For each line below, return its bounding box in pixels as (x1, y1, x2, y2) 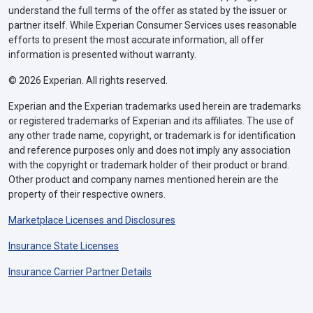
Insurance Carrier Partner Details (8, 265, 152, 277)
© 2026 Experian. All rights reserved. (8, 74, 168, 86)
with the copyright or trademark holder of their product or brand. (8, 159, 289, 170)
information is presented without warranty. (8, 48, 196, 60)
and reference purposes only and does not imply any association (8, 144, 291, 156)
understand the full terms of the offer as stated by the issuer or (8, 4, 287, 16)
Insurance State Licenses (8, 240, 119, 252)
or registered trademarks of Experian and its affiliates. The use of (8, 115, 294, 126)
